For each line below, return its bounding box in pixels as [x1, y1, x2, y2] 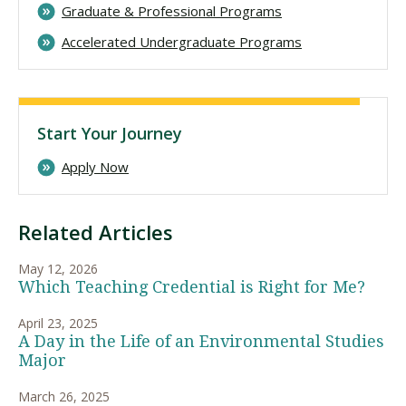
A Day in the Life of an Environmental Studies [18, 331, 384, 351]
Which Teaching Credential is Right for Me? [18, 276, 365, 296]
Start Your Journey [37, 121, 182, 144]
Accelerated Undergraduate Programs [62, 32, 302, 51]
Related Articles [18, 217, 173, 246]
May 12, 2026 [18, 259, 98, 277]
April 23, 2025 [18, 314, 98, 332]
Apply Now [62, 157, 129, 176]
